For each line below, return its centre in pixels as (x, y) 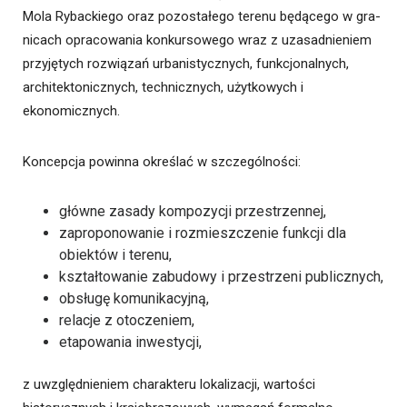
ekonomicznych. (71, 110)
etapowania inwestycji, (130, 342)
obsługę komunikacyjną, (134, 298)
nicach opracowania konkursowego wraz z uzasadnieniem (197, 40)
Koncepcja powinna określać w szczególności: (162, 161)
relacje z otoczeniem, (127, 320)
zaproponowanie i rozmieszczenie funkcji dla (203, 233)
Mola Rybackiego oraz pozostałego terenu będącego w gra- (202, 16)
